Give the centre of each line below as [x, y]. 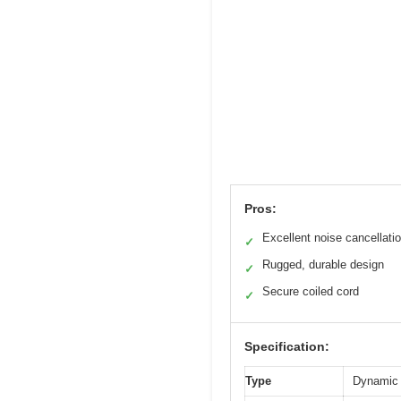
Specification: [287, 347]
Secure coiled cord [311, 292]
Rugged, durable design [323, 265]
